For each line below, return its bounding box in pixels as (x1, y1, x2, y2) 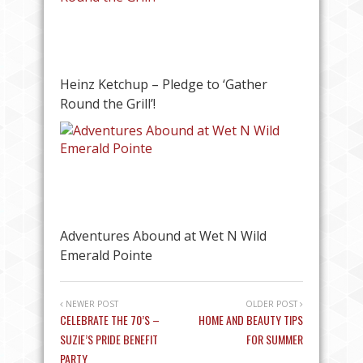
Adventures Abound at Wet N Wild (60, 226, 267, 245)
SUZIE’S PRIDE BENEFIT (60, 330, 158, 348)
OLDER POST (246, 297, 300, 310)
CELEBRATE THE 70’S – (60, 310, 160, 328)
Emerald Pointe (60, 246, 152, 264)
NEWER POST (63, 297, 118, 310)
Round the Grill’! (60, 94, 156, 113)
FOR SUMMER (246, 330, 303, 348)
